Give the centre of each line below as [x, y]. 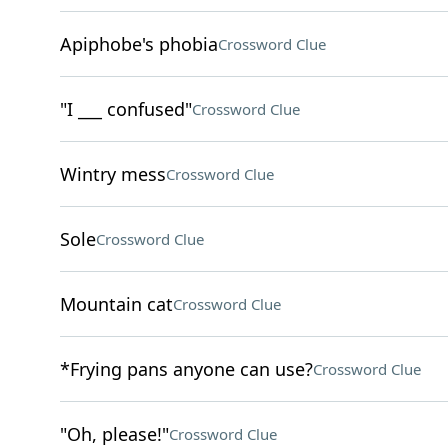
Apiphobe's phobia [138, 44]
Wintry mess [112, 174]
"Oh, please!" [114, 434]
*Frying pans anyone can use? [186, 369]
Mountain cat [116, 304]
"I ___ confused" [125, 109]
